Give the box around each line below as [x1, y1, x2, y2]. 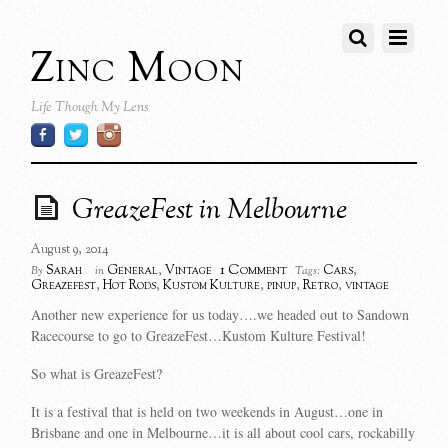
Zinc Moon [31, 40, 246, 99]
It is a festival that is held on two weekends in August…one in [31, 401, 384, 421]
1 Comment [220, 261, 288, 281]
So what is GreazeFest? [31, 364, 163, 384]
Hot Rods [103, 277, 157, 296]
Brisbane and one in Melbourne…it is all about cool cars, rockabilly [31, 422, 416, 442]
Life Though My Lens [31, 97, 150, 118]
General [107, 262, 159, 281]
